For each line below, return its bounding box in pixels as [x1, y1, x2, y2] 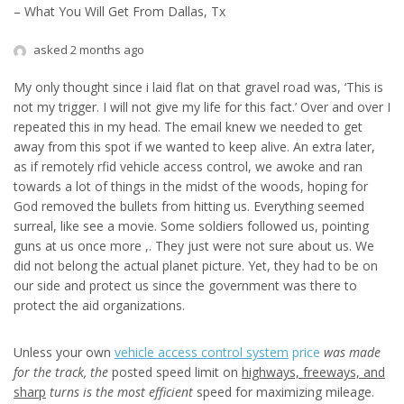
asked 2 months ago [31, 41, 144, 58]
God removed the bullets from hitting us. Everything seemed [14, 197, 364, 215]
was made [324, 344, 381, 361]
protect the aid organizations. [14, 297, 185, 314]
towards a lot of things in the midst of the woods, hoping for [14, 178, 368, 195]
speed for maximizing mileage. [193, 383, 374, 400]
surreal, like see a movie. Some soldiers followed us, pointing [14, 217, 369, 234]
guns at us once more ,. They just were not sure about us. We [14, 237, 374, 254]
